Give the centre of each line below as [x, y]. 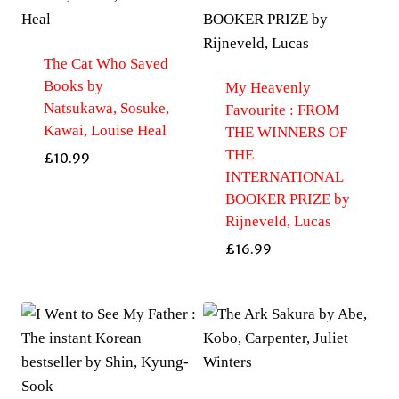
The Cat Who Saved [106, 64]
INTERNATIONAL [284, 177]
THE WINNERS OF [286, 133]
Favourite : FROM [282, 110]
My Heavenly [268, 88]
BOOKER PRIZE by [287, 199]
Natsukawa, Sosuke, [106, 109]
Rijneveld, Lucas [278, 222]
